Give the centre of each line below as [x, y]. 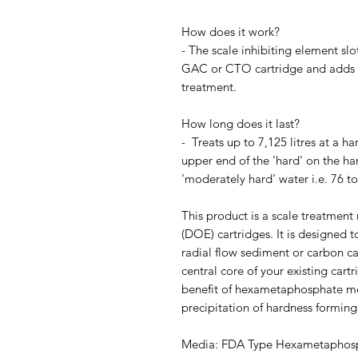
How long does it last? [241, 123]
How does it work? [231, 31]
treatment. [209, 86]
